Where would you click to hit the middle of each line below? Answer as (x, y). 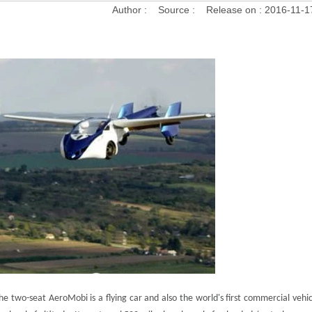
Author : (131, 9)
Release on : (235, 9)
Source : (178, 9)
